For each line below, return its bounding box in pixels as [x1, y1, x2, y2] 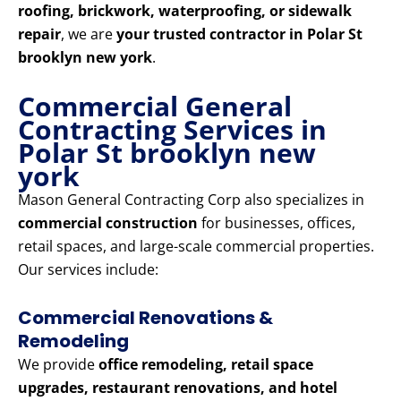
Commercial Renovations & [18, 305, 273, 331]
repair [18, 24, 61, 45]
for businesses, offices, [198, 213, 355, 234]
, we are [61, 24, 116, 45]
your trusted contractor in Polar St [116, 24, 363, 45]
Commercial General [18, 88, 292, 125]
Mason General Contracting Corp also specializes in [18, 190, 364, 210]
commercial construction [18, 213, 198, 234]
